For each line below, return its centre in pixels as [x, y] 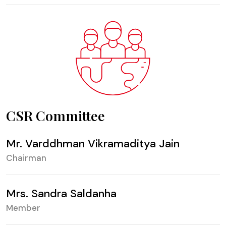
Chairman [26, 158]
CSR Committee [55, 116]
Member [23, 208]
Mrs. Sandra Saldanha [61, 193]
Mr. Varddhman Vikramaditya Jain [93, 144]
